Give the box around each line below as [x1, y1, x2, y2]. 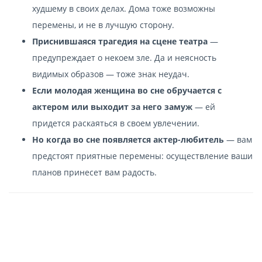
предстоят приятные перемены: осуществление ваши [32, 150, 253, 161]
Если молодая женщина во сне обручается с [32, 84, 222, 96]
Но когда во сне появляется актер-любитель [32, 133, 224, 145]
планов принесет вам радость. [32, 166, 157, 178]
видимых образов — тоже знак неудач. [32, 68, 189, 80]
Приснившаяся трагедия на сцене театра [32, 35, 208, 47]
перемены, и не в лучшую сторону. [32, 19, 174, 30]
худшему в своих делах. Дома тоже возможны [32, 2, 215, 14]
